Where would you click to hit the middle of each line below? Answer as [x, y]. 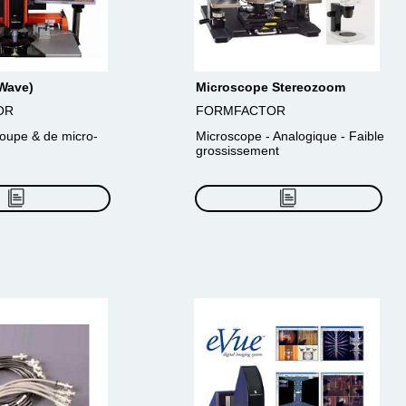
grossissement [237, 150]
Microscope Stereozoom [271, 87]
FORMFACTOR [241, 111]
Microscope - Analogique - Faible [290, 136]
